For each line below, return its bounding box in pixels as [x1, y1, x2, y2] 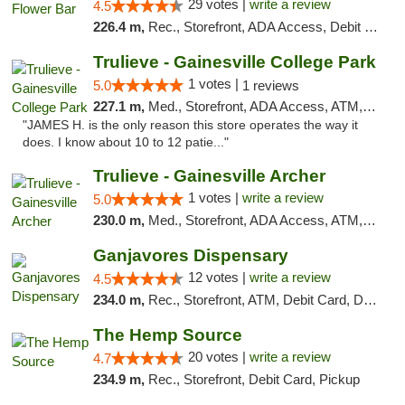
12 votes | [187, 269, 250, 285]
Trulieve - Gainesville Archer [92, 166, 325, 185]
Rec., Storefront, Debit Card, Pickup [147, 372, 360, 387]
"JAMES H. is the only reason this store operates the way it [23, 118, 358, 132]
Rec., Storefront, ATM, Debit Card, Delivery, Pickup [147, 292, 363, 307]
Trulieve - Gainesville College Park [92, 52, 376, 71]
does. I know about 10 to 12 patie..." [23, 136, 229, 149]
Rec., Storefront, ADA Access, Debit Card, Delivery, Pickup [147, 19, 364, 34]
